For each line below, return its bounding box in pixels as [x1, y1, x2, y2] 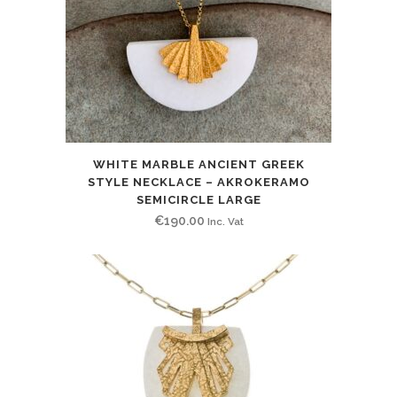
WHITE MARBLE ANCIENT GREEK [92, 157, 305, 171]
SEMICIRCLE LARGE [136, 192, 261, 206]
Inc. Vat [206, 214, 244, 228]
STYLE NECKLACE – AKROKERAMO [87, 175, 310, 189]
